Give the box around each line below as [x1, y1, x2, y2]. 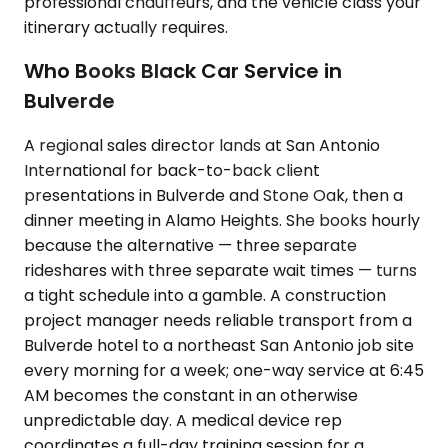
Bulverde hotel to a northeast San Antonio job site [24, 334, 414, 357]
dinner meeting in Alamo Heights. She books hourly [24, 209, 420, 232]
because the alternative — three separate [24, 234, 357, 257]
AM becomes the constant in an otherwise [24, 384, 358, 407]
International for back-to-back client [24, 159, 320, 182]
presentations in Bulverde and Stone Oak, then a [24, 184, 403, 207]
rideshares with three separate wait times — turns [24, 259, 417, 282]
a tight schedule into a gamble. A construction [24, 284, 386, 307]
